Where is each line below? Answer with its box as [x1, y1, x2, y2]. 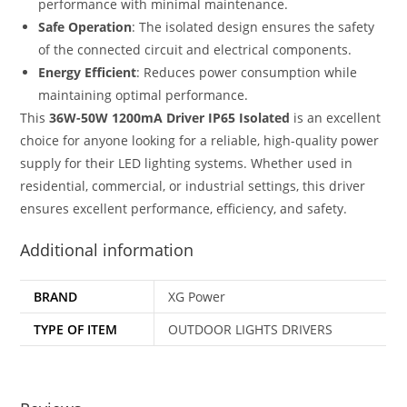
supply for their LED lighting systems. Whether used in [20, 154, 353, 173]
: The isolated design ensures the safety [132, 18, 375, 36]
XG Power [168, 288, 226, 306]
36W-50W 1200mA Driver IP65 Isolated [49, 109, 291, 127]
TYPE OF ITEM [34, 321, 118, 339]
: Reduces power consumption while [136, 64, 358, 82]
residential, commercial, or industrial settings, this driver [20, 177, 366, 195]
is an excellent [290, 109, 382, 127]
